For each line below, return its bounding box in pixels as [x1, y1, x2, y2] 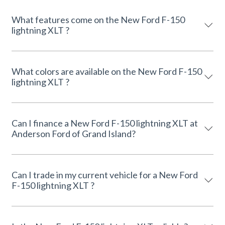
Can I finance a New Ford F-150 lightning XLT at [12, 117, 190, 129]
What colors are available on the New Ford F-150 [12, 65, 202, 77]
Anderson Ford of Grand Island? [12, 128, 136, 139]
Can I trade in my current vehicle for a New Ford [12, 169, 198, 180]
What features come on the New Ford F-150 [12, 14, 185, 25]
